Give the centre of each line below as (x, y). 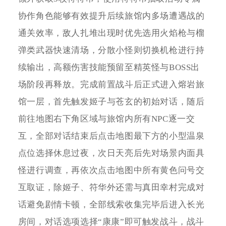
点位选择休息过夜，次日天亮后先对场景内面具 (111, 153)
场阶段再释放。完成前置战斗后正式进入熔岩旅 (111, 85)
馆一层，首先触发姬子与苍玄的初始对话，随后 (111, 102)
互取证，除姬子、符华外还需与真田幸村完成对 (111, 188)
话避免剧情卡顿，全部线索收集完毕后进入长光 (111, 205)
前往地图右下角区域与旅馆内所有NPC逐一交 (106, 119)
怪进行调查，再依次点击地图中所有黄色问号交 (111, 171)
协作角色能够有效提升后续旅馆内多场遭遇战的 (111, 16)
